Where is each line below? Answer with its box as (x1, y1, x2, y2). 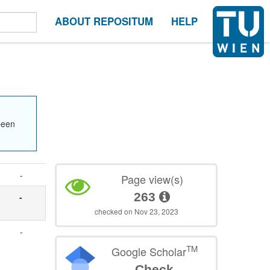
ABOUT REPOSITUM (55, 14, 153, 28)
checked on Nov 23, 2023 (94, 206, 178, 216)
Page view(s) (121, 171, 183, 187)
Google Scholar (111, 243, 186, 259)
